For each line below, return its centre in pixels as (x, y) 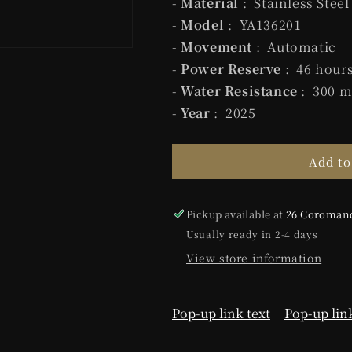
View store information (254, 258)
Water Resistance (241, 91)
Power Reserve (233, 69)
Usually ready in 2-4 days (252, 234)
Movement (218, 47)
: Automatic (296, 47)
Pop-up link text (221, 313)
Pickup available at (236, 214)
